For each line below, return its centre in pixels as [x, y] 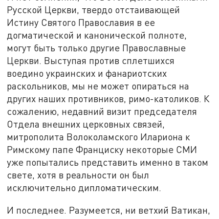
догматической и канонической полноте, [97, 35]
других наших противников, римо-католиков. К [109, 98]
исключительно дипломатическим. [84, 187]
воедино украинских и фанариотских [87, 73]
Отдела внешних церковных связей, [86, 124]
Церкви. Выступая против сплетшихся [91, 60]
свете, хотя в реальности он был [78, 175]
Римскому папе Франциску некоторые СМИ [102, 149]
